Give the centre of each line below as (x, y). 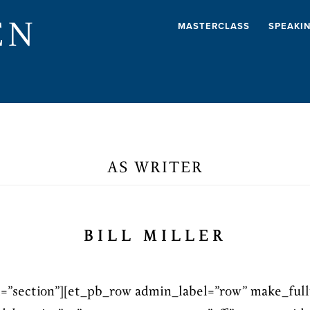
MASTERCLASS (214, 26)
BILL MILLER (155, 236)
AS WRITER (155, 168)
